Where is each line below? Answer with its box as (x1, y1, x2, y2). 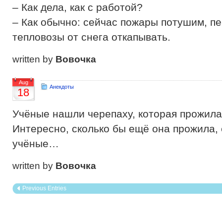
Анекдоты (50, 84, 74, 90)
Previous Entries (22, 185, 66, 192)
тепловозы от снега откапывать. (12, 31, 170, 43)
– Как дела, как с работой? (12, 1, 143, 13)
